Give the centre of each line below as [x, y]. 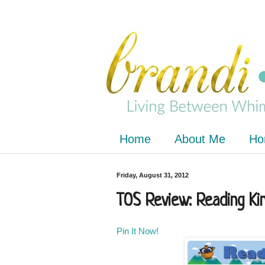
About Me [200, 139]
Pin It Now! [138, 231]
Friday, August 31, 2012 [153, 175]
